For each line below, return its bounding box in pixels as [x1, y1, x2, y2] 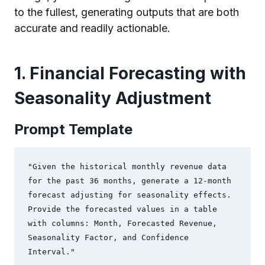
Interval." [27, 247, 75, 257]
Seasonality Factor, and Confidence [27, 233, 189, 243]
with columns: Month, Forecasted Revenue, [27, 219, 217, 228]
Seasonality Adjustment [14, 88, 211, 108]
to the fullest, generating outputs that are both [14, 5, 239, 18]
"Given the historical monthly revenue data [27, 162, 227, 172]
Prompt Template [14, 120, 132, 138]
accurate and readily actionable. [14, 21, 170, 34]
